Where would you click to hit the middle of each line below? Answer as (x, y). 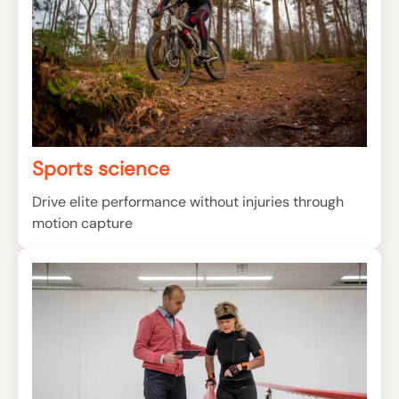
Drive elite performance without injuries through (188, 201)
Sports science (101, 168)
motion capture (82, 223)
